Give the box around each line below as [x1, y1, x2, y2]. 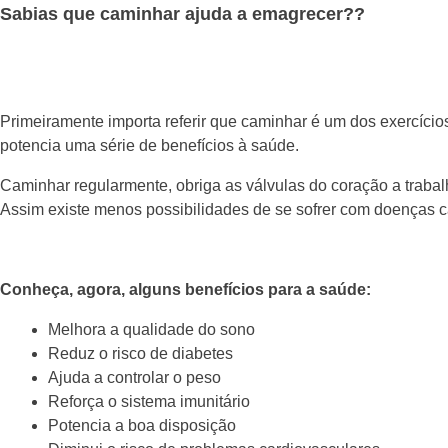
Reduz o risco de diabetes [48, 345, 233, 363]
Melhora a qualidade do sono [48, 321, 255, 339]
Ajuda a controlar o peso [48, 369, 221, 387]
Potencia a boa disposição [48, 417, 236, 435]
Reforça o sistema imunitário [48, 393, 250, 411]
